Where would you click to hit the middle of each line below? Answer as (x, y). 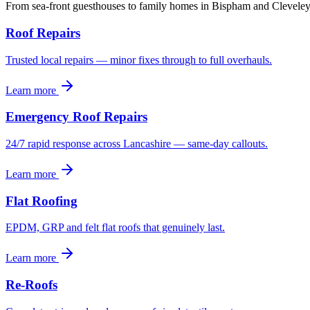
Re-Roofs (31, 285)
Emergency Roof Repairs (76, 117)
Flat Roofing (42, 201)
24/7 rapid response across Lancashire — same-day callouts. (137, 143)
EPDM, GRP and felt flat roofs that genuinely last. (115, 228)
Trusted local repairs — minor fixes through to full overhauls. (139, 60)
